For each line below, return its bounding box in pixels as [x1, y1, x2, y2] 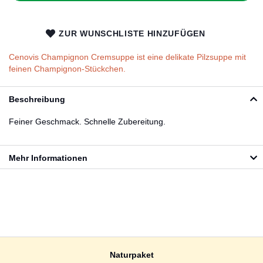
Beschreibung [9, 95, 65, 104]
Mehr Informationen [9, 153, 87, 163]
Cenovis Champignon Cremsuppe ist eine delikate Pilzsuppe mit [9, 52, 246, 62]
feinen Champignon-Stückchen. [9, 64, 126, 73]
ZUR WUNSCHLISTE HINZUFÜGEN [59, 29, 205, 38]
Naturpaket [109, 250, 154, 260]
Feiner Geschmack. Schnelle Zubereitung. [9, 117, 166, 126]
